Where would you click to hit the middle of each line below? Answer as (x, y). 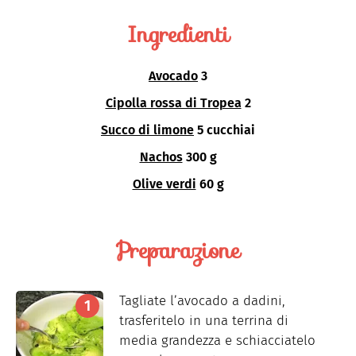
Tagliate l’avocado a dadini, (202, 301)
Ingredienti (178, 35)
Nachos (161, 157)
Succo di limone (147, 130)
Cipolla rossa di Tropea (173, 103)
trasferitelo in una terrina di (204, 321)
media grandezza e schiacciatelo (217, 341)
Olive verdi (164, 184)
